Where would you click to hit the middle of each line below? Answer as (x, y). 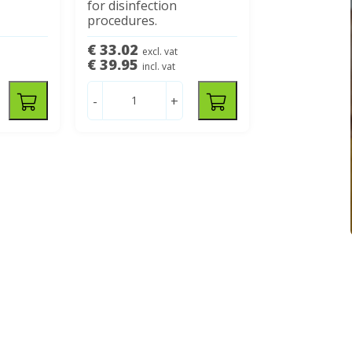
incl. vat (159, 66)
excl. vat (160, 51)
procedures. (123, 20)
